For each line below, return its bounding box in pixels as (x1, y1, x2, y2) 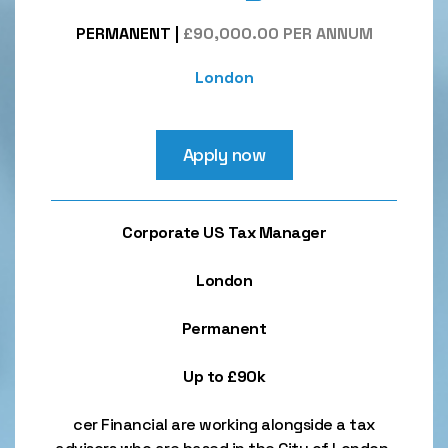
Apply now (182, 143, 266, 166)
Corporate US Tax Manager (122, 222, 326, 243)
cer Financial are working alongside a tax (73, 414, 375, 435)
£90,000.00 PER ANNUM (182, 23, 373, 44)
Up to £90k (183, 366, 265, 387)
